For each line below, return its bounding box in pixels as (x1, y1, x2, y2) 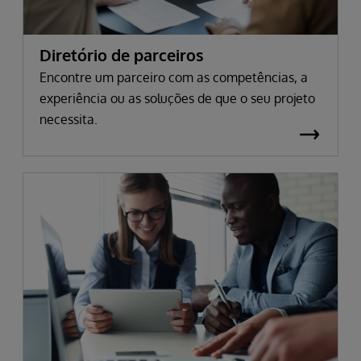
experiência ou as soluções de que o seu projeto (39, 90, 315, 107)
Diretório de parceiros (39, 44, 204, 66)
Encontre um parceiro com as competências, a (39, 69, 308, 86)
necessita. (39, 111, 98, 128)
